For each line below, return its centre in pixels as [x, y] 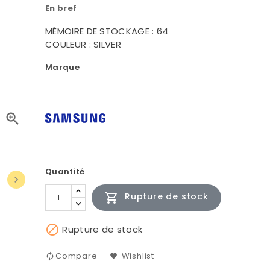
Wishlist [138, 256]
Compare [77, 256]
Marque [62, 67]
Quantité [65, 171]
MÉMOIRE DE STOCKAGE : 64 [107, 31]
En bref [61, 8]
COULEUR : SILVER [83, 44]
